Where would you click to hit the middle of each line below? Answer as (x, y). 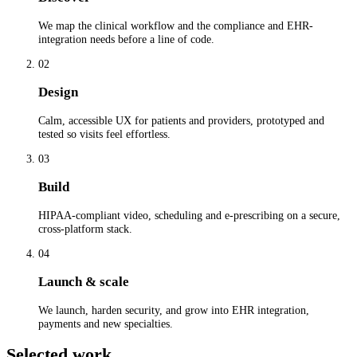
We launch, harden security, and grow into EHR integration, (174, 310)
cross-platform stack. (85, 228)
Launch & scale (84, 282)
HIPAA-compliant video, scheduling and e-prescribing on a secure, (189, 215)
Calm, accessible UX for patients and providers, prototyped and (181, 120)
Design (58, 92)
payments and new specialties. (106, 323)
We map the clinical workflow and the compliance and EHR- (176, 25)
